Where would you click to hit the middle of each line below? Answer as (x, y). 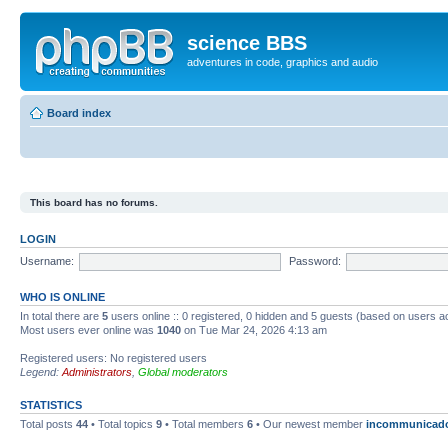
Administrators (97, 372)
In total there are (61, 316)
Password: (314, 260)
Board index (79, 112)
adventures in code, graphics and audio (282, 62)
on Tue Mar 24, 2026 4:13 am (254, 330)
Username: (47, 260)
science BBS (247, 43)
